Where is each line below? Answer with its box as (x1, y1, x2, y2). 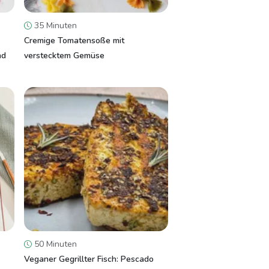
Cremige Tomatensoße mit (24, 35, 124, 46)
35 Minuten (32, 20, 77, 31)
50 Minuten (32, 238, 77, 250)
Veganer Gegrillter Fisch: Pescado (24, 253, 154, 265)
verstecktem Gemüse (24, 50, 104, 61)
